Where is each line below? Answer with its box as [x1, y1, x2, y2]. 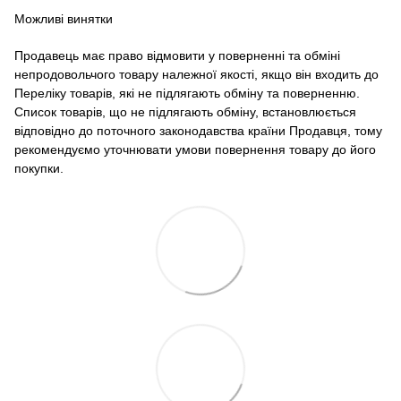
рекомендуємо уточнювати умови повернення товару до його [14, 141, 376, 157]
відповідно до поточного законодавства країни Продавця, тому [14, 123, 382, 138]
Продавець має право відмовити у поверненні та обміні [14, 47, 340, 63]
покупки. [14, 160, 64, 175]
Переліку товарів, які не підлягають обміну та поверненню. [14, 85, 360, 100]
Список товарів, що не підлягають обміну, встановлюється [14, 104, 356, 119]
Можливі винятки [14, 11, 113, 26]
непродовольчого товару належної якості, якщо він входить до [14, 66, 379, 81]
